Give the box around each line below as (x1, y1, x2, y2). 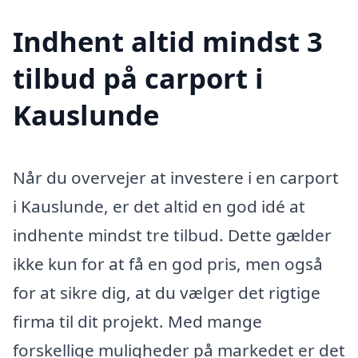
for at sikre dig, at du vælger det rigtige (13, 280, 320, 304)
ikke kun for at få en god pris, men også (13, 252, 323, 275)
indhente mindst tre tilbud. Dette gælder (13, 223, 332, 246)
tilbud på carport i (13, 59, 264, 97)
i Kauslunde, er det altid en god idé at (13, 194, 305, 217)
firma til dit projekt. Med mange (13, 309, 262, 332)
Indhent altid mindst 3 (13, 22, 323, 61)
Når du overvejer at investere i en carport (13, 165, 339, 189)
